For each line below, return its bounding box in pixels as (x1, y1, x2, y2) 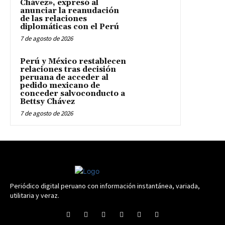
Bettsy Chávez (20, 97, 75, 107)
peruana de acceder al (20, 73, 108, 83)
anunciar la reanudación (20, 6, 119, 16)
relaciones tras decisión (20, 65, 116, 75)
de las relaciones (20, 14, 87, 24)
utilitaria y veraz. (10, 191, 59, 200)
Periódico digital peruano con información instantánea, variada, (10, 181, 200, 191)
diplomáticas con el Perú (20, 22, 119, 32)
